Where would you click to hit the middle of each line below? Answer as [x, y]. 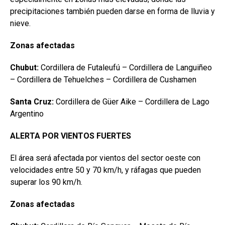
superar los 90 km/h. [46, 182]
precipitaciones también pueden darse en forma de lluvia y [113, 11]
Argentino [27, 114]
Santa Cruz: [32, 102]
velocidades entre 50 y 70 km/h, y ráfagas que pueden [105, 170]
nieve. [20, 23]
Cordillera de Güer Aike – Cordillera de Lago [132, 102]
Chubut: [25, 68]
